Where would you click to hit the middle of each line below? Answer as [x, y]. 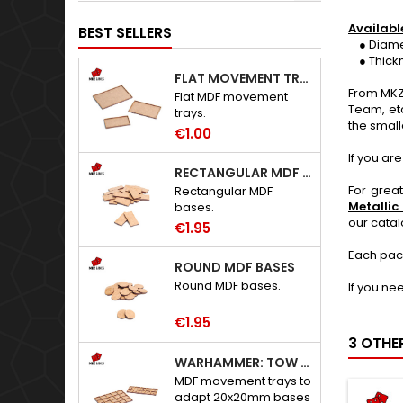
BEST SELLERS [125, 33]
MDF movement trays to [243, 381]
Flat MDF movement [232, 97]
